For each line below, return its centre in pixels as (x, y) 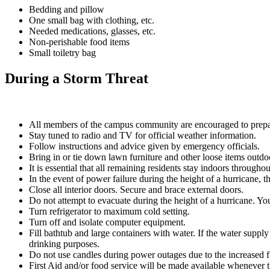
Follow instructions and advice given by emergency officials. (144, 146)
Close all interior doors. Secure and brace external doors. (136, 190)
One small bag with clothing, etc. (92, 20)
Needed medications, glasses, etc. (92, 31)
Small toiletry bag (62, 53)
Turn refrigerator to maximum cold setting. (109, 212)
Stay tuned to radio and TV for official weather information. (143, 136)
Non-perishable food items (79, 42)
